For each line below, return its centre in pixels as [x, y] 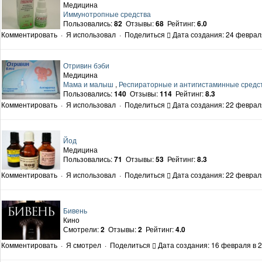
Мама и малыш [88, 84]
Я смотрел [84, 245]
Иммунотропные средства [107, 14]
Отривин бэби [86, 65]
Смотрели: [82, 229]
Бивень [75, 211]
